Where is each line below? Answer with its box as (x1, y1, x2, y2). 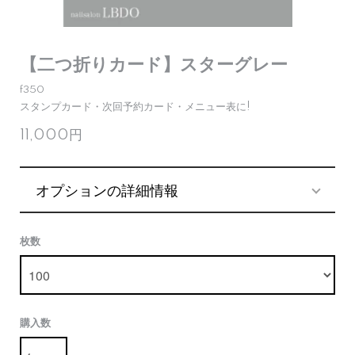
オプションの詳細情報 (36, 179, 178, 200)
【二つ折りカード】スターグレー (20, 55, 288, 75)
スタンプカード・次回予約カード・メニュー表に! (20, 101, 250, 113)
